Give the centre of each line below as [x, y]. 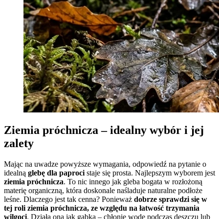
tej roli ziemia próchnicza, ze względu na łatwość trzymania [102, 208]
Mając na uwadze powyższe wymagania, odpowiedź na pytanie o [105, 164]
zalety [19, 143]
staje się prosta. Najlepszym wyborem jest [150, 173]
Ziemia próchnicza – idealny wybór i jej [104, 130]
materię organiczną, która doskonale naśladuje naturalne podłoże [103, 191]
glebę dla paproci [56, 173]
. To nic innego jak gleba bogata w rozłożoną [133, 182]
